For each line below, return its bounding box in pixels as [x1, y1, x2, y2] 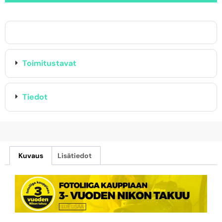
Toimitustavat [22, 57, 76, 68]
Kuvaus [18, 151, 43, 160]
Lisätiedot [57, 151, 92, 160]
